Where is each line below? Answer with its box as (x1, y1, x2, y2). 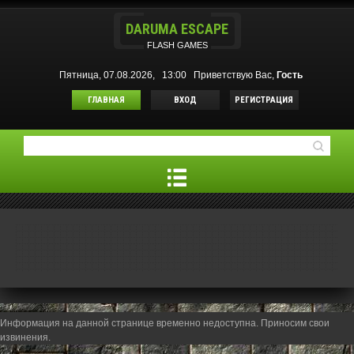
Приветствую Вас (194, 70, 272, 81)
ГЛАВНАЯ (87, 95, 125, 105)
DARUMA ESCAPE (126, 21, 228, 37)
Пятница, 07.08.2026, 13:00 (59, 70, 191, 81)
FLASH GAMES (146, 40, 208, 50)
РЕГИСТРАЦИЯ (235, 95, 293, 105)
